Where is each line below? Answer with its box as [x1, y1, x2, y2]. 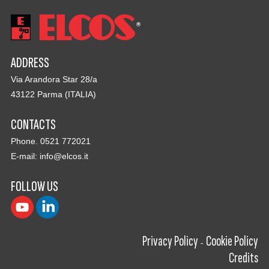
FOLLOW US [10, 177, 58, 195]
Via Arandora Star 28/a [10, 74, 97, 84]
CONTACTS [10, 115, 56, 133]
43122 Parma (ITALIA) [10, 89, 96, 99]
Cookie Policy [206, 232, 259, 250]
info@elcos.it [39, 151, 88, 161]
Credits [229, 249, 259, 267]
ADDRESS [10, 53, 49, 71]
